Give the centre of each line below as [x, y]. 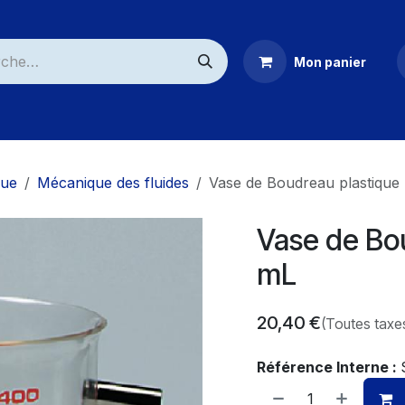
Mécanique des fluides [113, 183]
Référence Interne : [329, 367]
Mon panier [330, 61]
